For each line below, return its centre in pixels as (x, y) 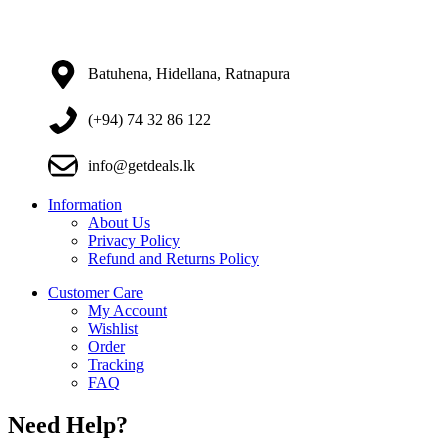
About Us (119, 223)
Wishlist (113, 329)
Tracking (116, 365)
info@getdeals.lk (141, 165)
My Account (127, 311)
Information (85, 205)
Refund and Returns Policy (173, 259)
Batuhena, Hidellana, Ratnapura (188, 74)
